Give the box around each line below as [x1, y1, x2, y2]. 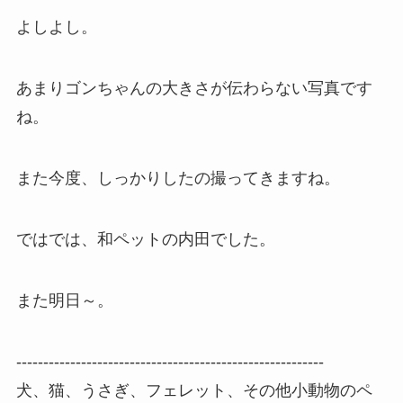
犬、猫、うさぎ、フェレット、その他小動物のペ [15, 381, 372, 399]
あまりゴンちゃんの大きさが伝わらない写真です [15, 79, 372, 98]
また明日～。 [15, 291, 113, 309]
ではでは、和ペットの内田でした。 [15, 229, 275, 248]
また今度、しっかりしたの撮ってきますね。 [15, 169, 340, 188]
